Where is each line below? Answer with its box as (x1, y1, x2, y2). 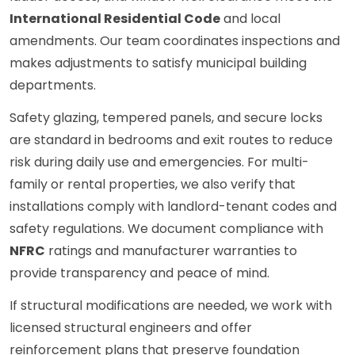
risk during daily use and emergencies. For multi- (10, 153, 309, 172)
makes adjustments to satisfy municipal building (10, 54, 307, 73)
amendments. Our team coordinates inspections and (10, 32, 340, 51)
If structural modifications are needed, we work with (10, 296, 332, 315)
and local (220, 10, 281, 29)
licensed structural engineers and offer (10, 319, 252, 338)
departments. (10, 76, 96, 95)
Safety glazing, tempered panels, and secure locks (10, 109, 323, 128)
